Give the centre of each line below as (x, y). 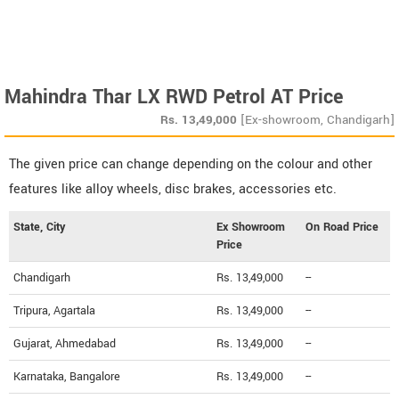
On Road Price (342, 227)
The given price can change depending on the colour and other (191, 164)
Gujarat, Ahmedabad (65, 343)
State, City (39, 227)
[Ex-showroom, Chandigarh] (318, 119)
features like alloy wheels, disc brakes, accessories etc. (173, 189)
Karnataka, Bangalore (67, 376)
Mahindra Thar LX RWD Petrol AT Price (174, 97)
